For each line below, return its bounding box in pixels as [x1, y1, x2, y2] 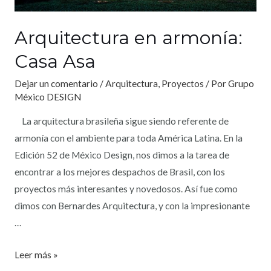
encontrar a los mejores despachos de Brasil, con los [14, 166, 225, 178]
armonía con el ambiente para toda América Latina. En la [14, 132, 243, 144]
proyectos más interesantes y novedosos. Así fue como [14, 183, 238, 195]
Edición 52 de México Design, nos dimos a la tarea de [14, 149, 229, 161]
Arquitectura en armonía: [14, 26, 243, 49]
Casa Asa [14, 50, 96, 73]
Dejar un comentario [14, 77, 98, 89]
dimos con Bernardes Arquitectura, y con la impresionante [14, 200, 250, 212]
